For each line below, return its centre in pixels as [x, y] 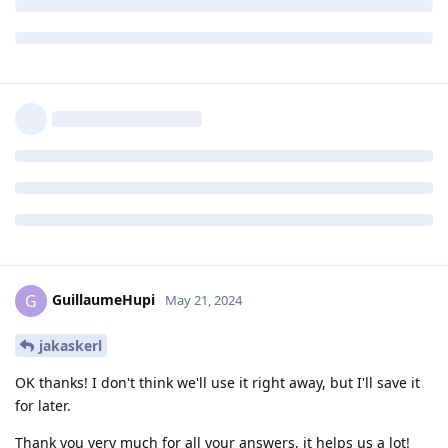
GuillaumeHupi [103, 300]
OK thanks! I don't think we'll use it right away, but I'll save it [217, 383]
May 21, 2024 [203, 300]
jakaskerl [70, 346]
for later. [43, 406]
